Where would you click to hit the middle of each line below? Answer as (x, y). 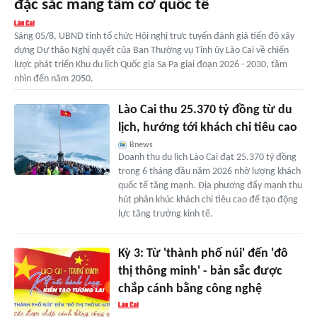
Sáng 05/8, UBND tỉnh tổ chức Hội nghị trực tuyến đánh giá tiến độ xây (154, 36)
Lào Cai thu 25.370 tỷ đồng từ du (205, 110)
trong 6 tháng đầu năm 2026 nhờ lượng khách (209, 171)
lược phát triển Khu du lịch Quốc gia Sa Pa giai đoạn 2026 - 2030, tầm (151, 64)
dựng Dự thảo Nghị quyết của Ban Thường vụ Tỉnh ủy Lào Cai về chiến (151, 50)
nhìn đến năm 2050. (54, 79)
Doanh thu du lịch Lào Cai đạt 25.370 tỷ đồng (207, 157)
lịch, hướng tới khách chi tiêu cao (207, 127)
